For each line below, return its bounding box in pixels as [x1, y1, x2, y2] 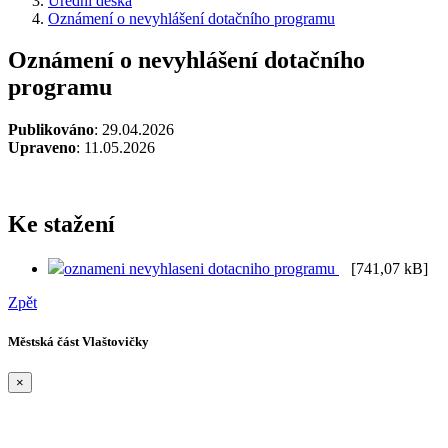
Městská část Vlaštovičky [8, 334, 149, 350]
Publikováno [8, 121, 94, 139]
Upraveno [8, 139, 76, 157]
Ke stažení [8, 211, 115, 238]
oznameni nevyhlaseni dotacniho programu [64, 260, 339, 278]
